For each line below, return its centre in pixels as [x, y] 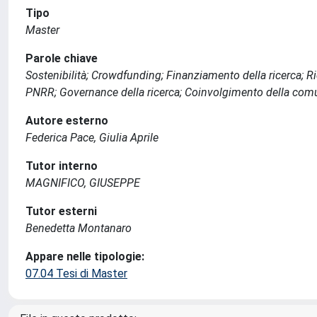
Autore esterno [67, 121]
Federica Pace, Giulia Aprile [92, 138]
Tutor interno [62, 166]
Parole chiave [62, 58]
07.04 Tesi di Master [76, 273]
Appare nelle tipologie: [85, 257]
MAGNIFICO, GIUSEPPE [83, 183]
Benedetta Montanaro [79, 228]
